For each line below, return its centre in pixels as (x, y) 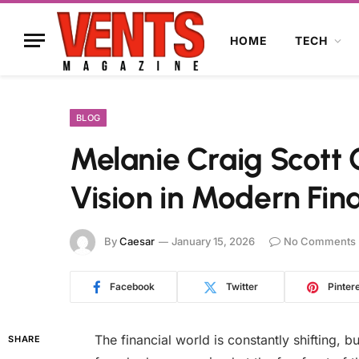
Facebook (132, 286)
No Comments (320, 241)
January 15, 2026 (213, 241)
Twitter (242, 286)
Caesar (137, 241)
